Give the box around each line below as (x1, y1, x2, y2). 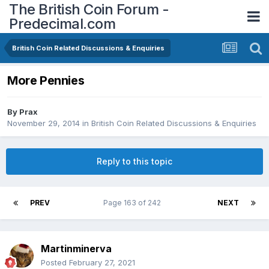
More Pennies (7, 73, 85, 88)
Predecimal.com (9, 14, 115, 32)
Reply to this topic (97, 156, 172, 167)
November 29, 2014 (7, 118, 80, 128)
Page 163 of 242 (103, 198, 165, 208)
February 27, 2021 (69, 258, 135, 268)
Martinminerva (41, 243, 112, 255)
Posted (41, 258, 69, 268)
